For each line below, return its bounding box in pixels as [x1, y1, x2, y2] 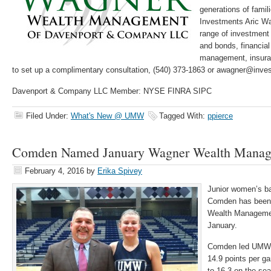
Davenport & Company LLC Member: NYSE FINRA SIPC [12, 87, 212, 96]
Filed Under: [26, 111, 71, 120]
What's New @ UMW [71, 111, 144, 120]
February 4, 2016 [25, 166, 84, 175]
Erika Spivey [97, 166, 142, 175]
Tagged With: [159, 111, 207, 120]
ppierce [207, 111, 233, 120]
